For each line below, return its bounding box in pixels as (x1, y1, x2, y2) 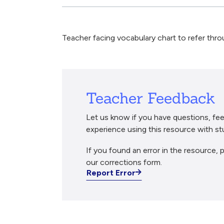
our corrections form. (86, 157, 162, 167)
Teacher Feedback (86, 88, 215, 108)
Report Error (86, 167, 135, 177)
